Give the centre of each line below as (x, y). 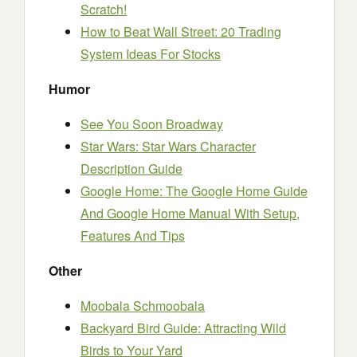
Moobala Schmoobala (143, 306)
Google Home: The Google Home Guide (194, 191)
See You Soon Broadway (152, 124)
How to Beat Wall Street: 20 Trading (181, 31)
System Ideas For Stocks (151, 54)
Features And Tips (133, 235)
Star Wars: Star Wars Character (168, 146)
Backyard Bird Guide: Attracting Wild (183, 328)
